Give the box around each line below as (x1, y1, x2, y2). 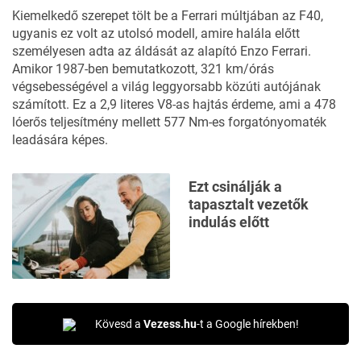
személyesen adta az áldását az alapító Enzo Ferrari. (12, 44, 311, 60)
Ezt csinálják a (189, 178, 282, 196)
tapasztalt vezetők (189, 196, 309, 214)
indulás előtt (189, 214, 269, 231)
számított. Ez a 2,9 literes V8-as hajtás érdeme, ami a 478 (12, 97, 336, 113)
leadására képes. (12, 132, 108, 148)
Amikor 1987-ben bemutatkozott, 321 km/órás (12, 61, 274, 77)
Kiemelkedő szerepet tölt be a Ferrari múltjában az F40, (12, 8, 323, 24)
